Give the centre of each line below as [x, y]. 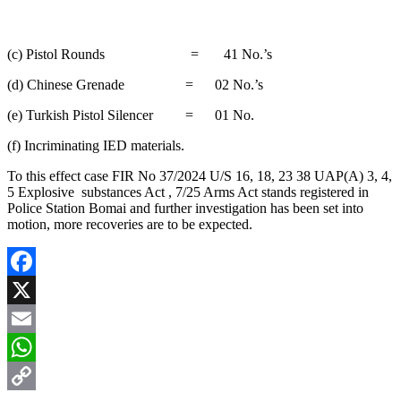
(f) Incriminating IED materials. [96, 145]
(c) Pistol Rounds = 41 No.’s [140, 54]
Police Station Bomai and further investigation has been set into [185, 208]
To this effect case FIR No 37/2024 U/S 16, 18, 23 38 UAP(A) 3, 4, [200, 175]
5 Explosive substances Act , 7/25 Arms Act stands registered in [188, 192]
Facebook [35, 289]
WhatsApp [38, 375]
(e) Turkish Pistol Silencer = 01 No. [131, 115]
